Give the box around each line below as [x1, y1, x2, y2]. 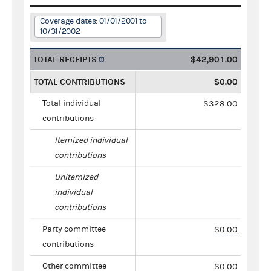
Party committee [42, 224, 106, 234]
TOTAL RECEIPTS [33, 54, 97, 65]
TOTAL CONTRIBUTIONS [34, 76, 125, 87]
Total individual [42, 98, 101, 108]
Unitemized [54, 172, 98, 182]
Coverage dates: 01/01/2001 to [39, 16, 147, 26]
